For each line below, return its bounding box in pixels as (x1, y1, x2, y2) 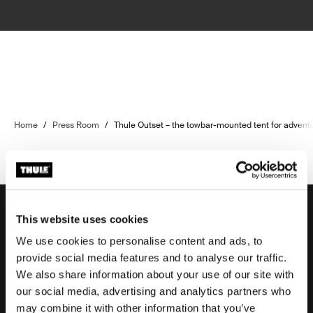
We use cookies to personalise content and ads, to (16, 235, 263, 247)
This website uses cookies (16, 212, 149, 225)
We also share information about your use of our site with (16, 268, 294, 281)
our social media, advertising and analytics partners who (16, 285, 291, 298)
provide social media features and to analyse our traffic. (16, 252, 287, 264)
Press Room (52, 119, 99, 131)
